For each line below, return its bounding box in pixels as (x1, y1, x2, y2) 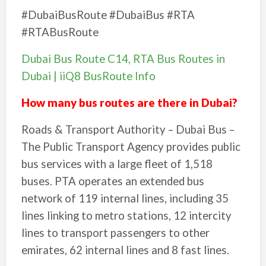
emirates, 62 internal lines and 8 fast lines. (21, 243, 229, 256)
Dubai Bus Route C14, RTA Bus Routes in (21, 52, 225, 65)
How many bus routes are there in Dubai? (21, 96, 237, 109)
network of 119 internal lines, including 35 (21, 192, 229, 205)
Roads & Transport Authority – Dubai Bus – (21, 123, 235, 136)
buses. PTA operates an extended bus (21, 175, 204, 188)
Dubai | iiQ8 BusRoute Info (21, 69, 156, 83)
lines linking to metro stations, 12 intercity (21, 209, 232, 222)
